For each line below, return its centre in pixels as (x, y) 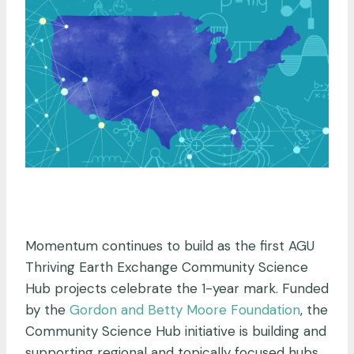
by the (47, 309)
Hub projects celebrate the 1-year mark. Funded (177, 288)
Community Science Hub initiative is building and (176, 331)
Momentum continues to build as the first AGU (170, 245)
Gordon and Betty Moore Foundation (185, 309)
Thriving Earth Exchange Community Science (167, 267)
